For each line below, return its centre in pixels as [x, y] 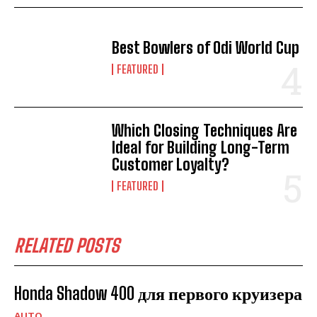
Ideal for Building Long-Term [201, 148]
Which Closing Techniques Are [205, 131]
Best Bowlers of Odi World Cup [206, 47]
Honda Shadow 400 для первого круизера [158, 294]
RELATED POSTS [67, 246]
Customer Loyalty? [171, 165]
